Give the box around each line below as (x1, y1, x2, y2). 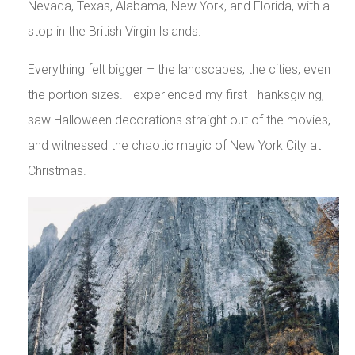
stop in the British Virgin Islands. (27, 24, 201, 40)
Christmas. (27, 163, 86, 179)
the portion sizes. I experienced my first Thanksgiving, (27, 87, 324, 103)
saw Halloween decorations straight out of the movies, (27, 113, 330, 128)
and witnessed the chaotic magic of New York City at (27, 138, 321, 154)
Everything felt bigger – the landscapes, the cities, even (27, 62, 330, 78)
